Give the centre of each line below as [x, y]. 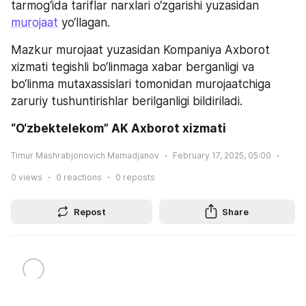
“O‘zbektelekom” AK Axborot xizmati [119, 128]
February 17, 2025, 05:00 [222, 155]
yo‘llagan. [84, 23]
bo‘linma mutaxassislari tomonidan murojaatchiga [141, 84]
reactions [82, 177]
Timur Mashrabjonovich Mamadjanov [85, 155]
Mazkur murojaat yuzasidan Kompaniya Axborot [140, 50]
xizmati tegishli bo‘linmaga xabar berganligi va [133, 67]
